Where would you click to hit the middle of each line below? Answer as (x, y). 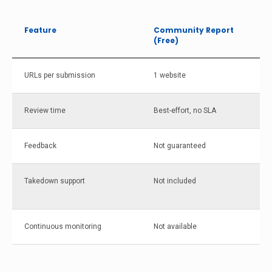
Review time (45, 110)
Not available (175, 226)
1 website (170, 75)
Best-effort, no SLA (185, 110)
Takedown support (55, 181)
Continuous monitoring (63, 226)
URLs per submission (60, 75)
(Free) (166, 40)
